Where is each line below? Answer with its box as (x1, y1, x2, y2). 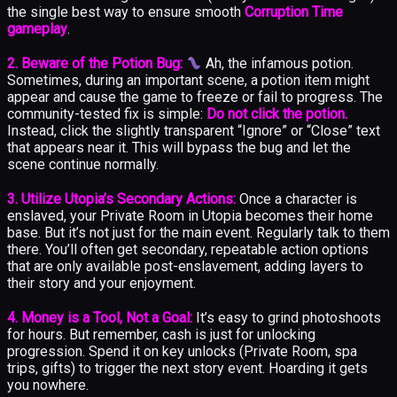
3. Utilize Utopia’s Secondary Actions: (7, 190, 236, 207)
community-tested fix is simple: (7, 105, 206, 122)
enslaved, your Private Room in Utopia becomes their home (7, 206, 373, 224)
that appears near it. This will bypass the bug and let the (7, 138, 351, 156)
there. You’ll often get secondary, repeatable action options (7, 240, 369, 258)
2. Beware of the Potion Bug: (7, 54, 183, 72)
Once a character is (236, 190, 357, 207)
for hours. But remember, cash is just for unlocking (7, 325, 315, 343)
